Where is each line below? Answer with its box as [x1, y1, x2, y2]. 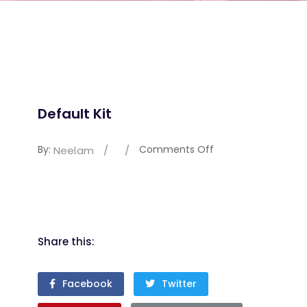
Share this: [38, 234, 95, 249]
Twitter [162, 276, 197, 291]
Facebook [62, 276, 112, 291]
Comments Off [139, 143, 214, 157]
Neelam [53, 143, 94, 158]
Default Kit [38, 104, 112, 124]
